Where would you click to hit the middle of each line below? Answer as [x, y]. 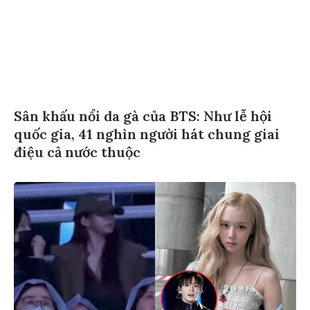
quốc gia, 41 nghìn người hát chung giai [147, 136]
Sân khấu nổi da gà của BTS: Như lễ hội [143, 118]
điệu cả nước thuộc [77, 154]
